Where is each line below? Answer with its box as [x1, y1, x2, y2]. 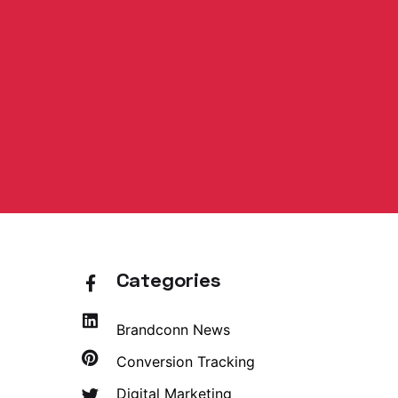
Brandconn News [116, 321, 230, 338]
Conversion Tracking [116, 353, 255, 370]
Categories [116, 267, 220, 291]
